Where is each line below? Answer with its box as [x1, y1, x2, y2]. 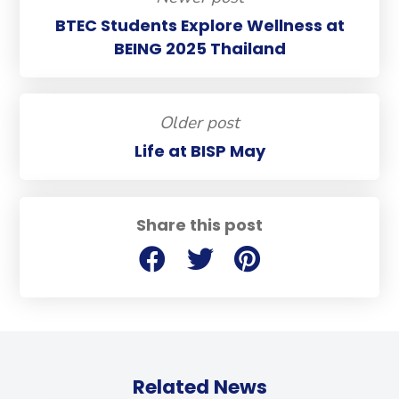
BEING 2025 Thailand [113, 37, 286, 60]
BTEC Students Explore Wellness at [54, 13, 345, 37]
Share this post [136, 213, 263, 236]
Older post [159, 111, 240, 135]
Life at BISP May [134, 140, 265, 162]
